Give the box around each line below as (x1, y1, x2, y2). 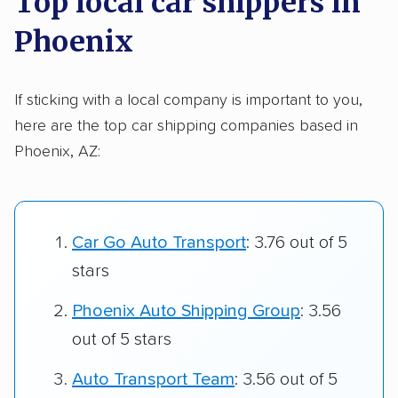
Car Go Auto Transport (72, 234, 246, 252)
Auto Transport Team (72, 370, 235, 389)
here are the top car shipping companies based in (14, 117, 358, 134)
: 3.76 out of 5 (246, 234, 347, 252)
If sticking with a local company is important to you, (14, 92, 362, 108)
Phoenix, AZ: (14, 143, 100, 160)
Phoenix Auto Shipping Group (72, 302, 300, 321)
